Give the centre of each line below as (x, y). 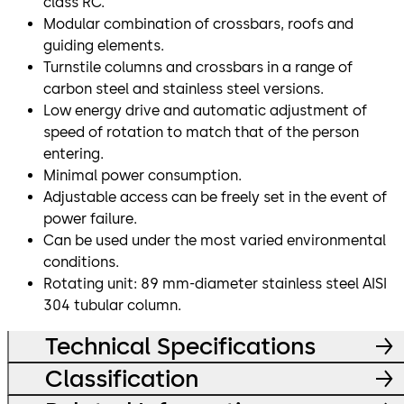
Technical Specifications (180, 347)
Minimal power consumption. (142, 176)
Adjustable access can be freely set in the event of (215, 197)
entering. (73, 154)
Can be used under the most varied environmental (215, 241)
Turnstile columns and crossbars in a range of (198, 68)
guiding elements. (104, 46)
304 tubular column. (112, 306)
